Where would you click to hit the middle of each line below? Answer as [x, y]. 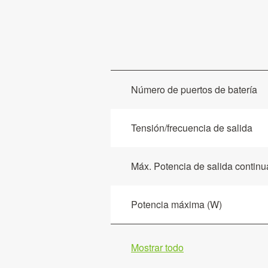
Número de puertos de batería [194, 89]
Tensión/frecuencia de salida [192, 127]
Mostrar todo [157, 247]
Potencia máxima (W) [176, 204]
